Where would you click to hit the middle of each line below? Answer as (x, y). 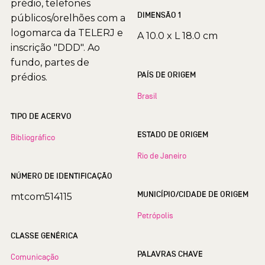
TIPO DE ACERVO (41, 117)
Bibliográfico (33, 138)
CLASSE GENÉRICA (44, 236)
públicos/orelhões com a (68, 18)
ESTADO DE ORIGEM (188, 135)
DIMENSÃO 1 (159, 15)
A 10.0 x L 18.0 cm (177, 36)
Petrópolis (155, 216)
